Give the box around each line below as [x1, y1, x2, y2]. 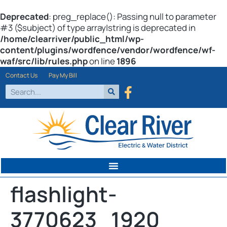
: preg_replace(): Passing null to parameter [49, 11, 216, 22]
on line [88, 55, 117, 67]
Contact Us [6, 71, 37, 80]
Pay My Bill [49, 71, 77, 80]
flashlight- [10, 179, 117, 209]
